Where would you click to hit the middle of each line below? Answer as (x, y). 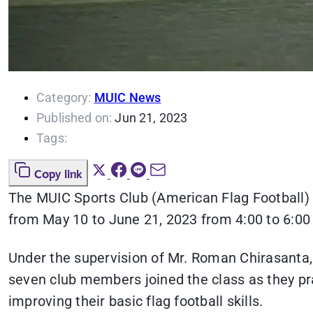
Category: (64, 98)
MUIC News (128, 98)
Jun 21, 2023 (151, 118)
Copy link (58, 175)
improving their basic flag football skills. (136, 301)
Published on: (74, 118)
